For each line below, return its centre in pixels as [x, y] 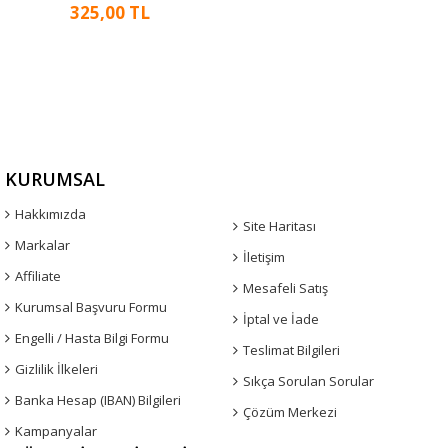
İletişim [263, 256]
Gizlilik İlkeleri [56, 368]
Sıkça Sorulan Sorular [308, 380]
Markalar [42, 244]
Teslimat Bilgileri [291, 349]
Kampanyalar [56, 430]
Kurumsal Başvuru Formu [91, 306]
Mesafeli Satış [285, 287]
